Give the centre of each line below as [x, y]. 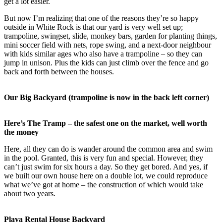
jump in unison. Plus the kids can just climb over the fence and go [106, 63]
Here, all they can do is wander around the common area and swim [108, 149]
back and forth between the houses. [59, 72]
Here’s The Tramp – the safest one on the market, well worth [106, 123]
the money [21, 132]
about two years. [30, 194]
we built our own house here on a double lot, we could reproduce [106, 176]
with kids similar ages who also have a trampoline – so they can [103, 54]
